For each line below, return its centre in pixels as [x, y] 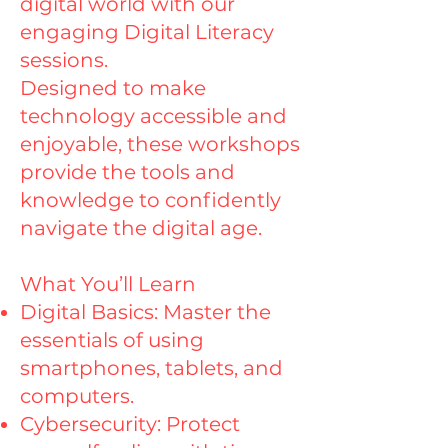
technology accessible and [153, 116]
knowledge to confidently [150, 200]
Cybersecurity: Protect [130, 424]
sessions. [64, 60]
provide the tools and [127, 172]
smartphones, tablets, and [151, 368]
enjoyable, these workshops [160, 144]
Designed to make [113, 88]
